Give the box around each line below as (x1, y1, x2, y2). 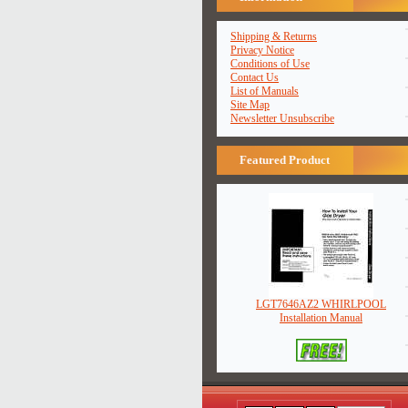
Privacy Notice (230, 44, 294, 56)
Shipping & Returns (230, 30, 317, 43)
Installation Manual (280, 311, 362, 324)
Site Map (230, 98, 270, 111)
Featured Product (240, 153, 330, 167)
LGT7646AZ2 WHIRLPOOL (256, 298, 386, 311)
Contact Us (230, 71, 279, 84)
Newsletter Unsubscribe (230, 112, 334, 125)
